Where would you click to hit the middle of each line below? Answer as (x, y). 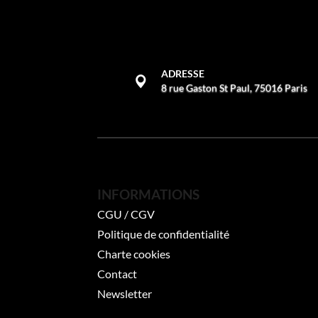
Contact (117, 274)
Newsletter (125, 294)
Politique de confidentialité (163, 234)
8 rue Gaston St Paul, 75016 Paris (234, 87)
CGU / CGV (126, 214)
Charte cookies (134, 254)
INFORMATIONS (148, 195)
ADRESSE (183, 73)
